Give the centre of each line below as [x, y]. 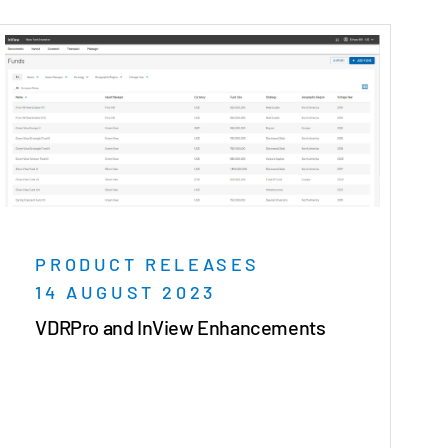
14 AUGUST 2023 [125, 292]
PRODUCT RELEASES [147, 264]
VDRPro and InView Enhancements [180, 327]
